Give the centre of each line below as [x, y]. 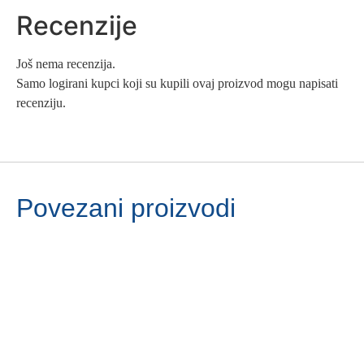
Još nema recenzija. [66, 63]
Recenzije [77, 25]
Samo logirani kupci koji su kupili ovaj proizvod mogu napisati [177, 83]
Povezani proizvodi [126, 208]
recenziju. [41, 102]
